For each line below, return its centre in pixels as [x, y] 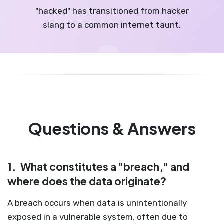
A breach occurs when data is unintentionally [97, 203]
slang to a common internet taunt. [112, 25]
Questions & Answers [112, 128]
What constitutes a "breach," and [104, 167]
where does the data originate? [87, 181]
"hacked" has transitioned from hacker [112, 11]
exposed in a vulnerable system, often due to [98, 217]
